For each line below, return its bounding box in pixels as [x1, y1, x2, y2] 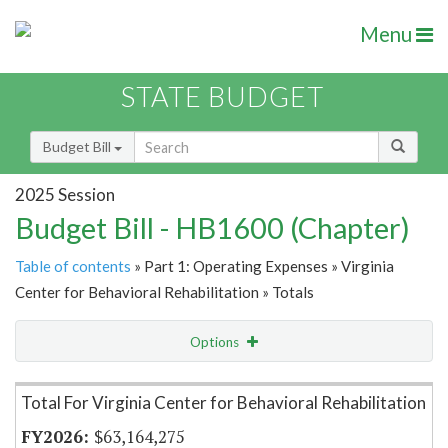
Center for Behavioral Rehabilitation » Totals [15, 283, 314, 302]
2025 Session [15, 183, 115, 205]
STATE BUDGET [121, 80, 324, 114]
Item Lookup [20, 375, 99, 393]
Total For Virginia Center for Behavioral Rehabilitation [21, 392, 426, 414]
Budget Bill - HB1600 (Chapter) [15, 210, 410, 246]
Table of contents [15, 257, 131, 276]
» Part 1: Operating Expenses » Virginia [131, 257, 394, 276]
